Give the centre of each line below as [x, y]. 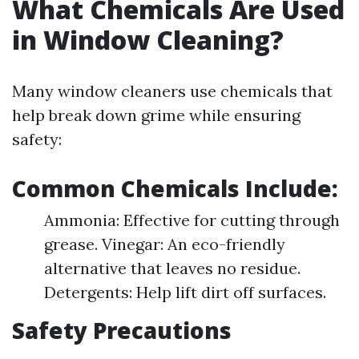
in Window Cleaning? [148, 40]
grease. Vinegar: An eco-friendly [165, 244]
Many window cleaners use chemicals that [172, 91]
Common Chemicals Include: [175, 188]
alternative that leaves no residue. [172, 268]
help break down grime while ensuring [156, 115]
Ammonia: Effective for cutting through [192, 220]
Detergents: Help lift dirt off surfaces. [185, 292]
